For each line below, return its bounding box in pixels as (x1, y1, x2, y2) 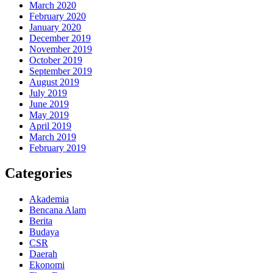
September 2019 (29, 65, 92, 76)
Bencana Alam (29, 205, 86, 216)
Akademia (29, 194, 69, 205)
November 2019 (29, 43, 92, 54)
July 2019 (29, 87, 67, 98)
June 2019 (29, 98, 69, 109)
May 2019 (29, 109, 69, 120)
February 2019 (29, 142, 86, 153)
